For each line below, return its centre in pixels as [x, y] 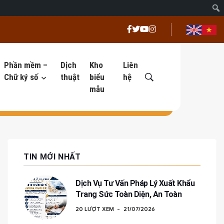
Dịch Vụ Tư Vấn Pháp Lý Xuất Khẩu [135, 183]
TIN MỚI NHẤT [52, 157]
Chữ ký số [21, 77]
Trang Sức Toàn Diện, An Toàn [128, 194]
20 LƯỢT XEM [95, 209]
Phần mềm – [25, 65]
